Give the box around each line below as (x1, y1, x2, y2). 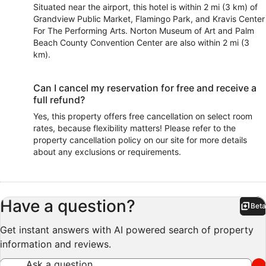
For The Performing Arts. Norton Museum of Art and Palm (33, 26, 254, 36)
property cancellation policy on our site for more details (33, 135, 247, 145)
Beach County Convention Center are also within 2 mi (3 (33, 37, 249, 48)
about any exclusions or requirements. (33, 147, 181, 157)
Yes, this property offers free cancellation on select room (33, 111, 252, 122)
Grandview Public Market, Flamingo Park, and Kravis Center (33, 14, 265, 24)
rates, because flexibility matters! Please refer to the (33, 123, 236, 134)
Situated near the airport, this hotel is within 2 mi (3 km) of (33, 2, 258, 12)
